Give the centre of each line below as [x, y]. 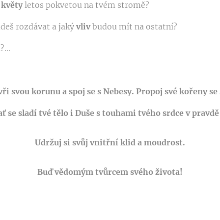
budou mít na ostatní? [136, 27]
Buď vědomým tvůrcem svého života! [110, 172]
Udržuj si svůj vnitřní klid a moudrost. [110, 143]
